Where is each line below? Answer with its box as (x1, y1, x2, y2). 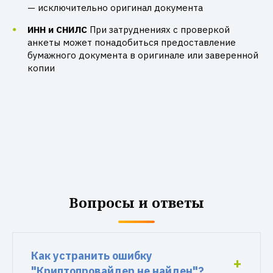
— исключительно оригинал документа (27, 2, 203, 13)
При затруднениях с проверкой (90, 24, 230, 35)
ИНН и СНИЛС (27, 24, 87, 35)
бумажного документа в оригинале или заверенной (27, 49, 258, 61)
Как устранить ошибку (31, 249, 152, 263)
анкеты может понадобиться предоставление (27, 37, 236, 48)
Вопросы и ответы (69, 193, 204, 211)
